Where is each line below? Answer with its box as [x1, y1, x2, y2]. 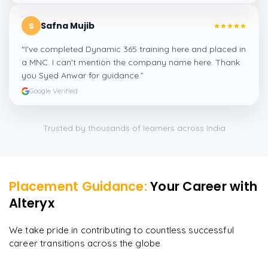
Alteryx [9, 194, 54, 212]
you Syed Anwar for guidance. [22, 70, 141, 81]
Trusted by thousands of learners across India [42, 123, 226, 134]
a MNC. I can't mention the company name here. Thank [22, 57, 240, 68]
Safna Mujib [41, 20, 95, 32]
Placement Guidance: [9, 178, 150, 196]
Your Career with [150, 178, 257, 196]
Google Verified [29, 86, 78, 96]
